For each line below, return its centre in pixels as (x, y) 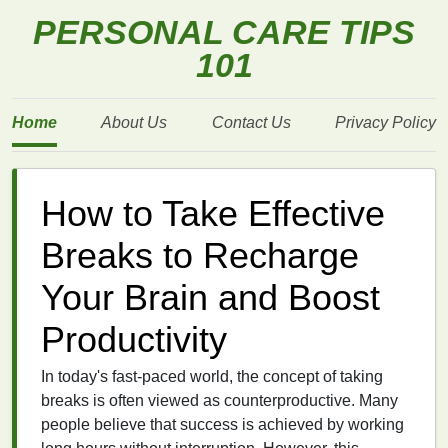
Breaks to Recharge (200, 256)
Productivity (134, 340)
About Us (134, 122)
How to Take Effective (213, 214)
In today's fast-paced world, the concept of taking (212, 376)
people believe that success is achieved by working (222, 424)
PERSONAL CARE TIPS (224, 32)
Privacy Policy (385, 122)
